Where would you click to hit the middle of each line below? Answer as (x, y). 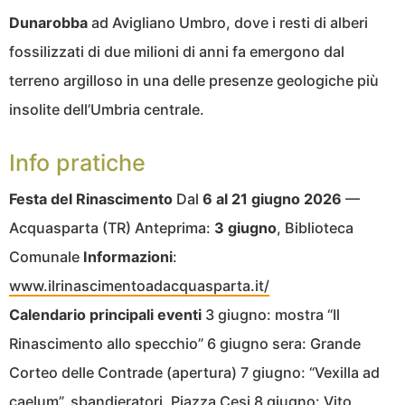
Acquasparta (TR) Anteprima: (112, 228)
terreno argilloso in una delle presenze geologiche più (194, 81)
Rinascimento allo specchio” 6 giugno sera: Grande (185, 344)
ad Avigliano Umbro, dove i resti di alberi (228, 23)
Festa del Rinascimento (91, 199)
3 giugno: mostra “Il (271, 315)
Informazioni (128, 257)
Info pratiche (77, 163)
